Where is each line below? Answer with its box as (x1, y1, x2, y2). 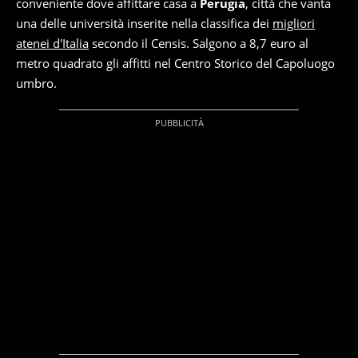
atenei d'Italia (16, 35, 89, 51)
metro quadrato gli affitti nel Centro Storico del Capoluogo (16, 55, 335, 71)
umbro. (16, 75, 57, 91)
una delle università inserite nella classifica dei (16, 15, 272, 31)
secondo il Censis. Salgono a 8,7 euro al (89, 35, 308, 51)
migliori (272, 15, 315, 31)
